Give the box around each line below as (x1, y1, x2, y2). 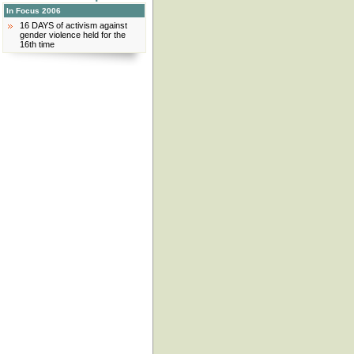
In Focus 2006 (6, 6, 61, 15)
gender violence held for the (20, 30, 126, 40)
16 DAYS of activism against (20, 21, 127, 30)
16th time (20, 40, 55, 49)
